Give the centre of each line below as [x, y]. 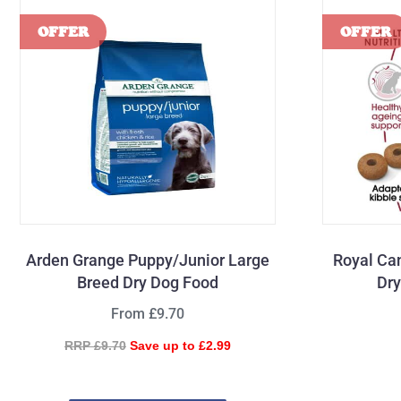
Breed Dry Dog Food [147, 283]
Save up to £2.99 [180, 346]
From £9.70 [147, 314]
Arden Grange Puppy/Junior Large [147, 260]
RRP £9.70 [95, 346]
